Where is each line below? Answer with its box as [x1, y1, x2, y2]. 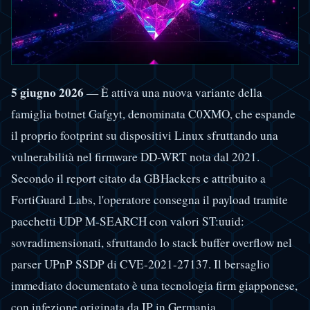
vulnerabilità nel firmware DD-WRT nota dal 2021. [11, 148, 259, 165]
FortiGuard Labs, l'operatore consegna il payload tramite [11, 191, 288, 208]
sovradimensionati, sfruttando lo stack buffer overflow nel [11, 234, 292, 250]
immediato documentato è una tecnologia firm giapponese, [11, 277, 298, 293]
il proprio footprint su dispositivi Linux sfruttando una [11, 127, 278, 143]
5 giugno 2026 [11, 83, 84, 101]
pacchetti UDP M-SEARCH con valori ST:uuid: [11, 212, 244, 229]
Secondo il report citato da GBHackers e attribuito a [11, 170, 266, 186]
